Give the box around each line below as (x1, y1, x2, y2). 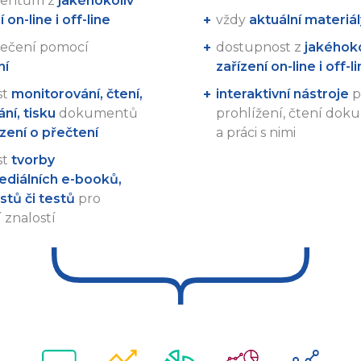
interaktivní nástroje (216, 85, 349, 102)
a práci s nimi (216, 124, 296, 140)
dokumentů (55, 105, 138, 121)
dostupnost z (216, 39, 305, 55)
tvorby (10, 151, 55, 168)
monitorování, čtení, (10, 85, 143, 102)
